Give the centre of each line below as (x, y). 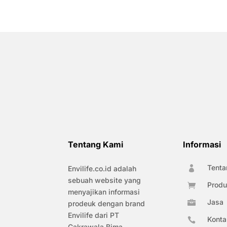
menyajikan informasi (104, 192)
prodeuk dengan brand (107, 204)
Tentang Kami (96, 145)
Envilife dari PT (94, 215)
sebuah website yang (105, 180)
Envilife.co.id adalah (102, 169)
